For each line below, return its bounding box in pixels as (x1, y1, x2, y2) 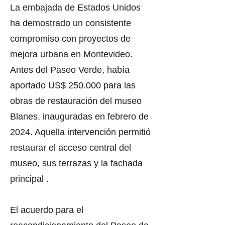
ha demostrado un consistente (10, 18, 131, 28)
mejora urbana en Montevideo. (10, 49, 133, 59)
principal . (10, 174, 49, 184)
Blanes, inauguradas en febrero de (10, 111, 149, 122)
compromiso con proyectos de (10, 34, 131, 44)
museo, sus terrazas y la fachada (10, 158, 143, 168)
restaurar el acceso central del (10, 143, 131, 153)
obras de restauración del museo (10, 96, 142, 106)
